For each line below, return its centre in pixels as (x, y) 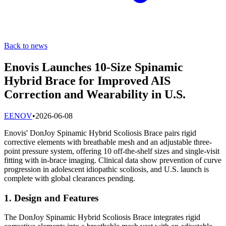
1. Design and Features (51, 198)
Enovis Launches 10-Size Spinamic (94, 67)
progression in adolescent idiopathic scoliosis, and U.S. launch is (106, 169)
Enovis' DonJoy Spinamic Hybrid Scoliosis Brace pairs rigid (100, 133)
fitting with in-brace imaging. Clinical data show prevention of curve (113, 160)
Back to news (26, 46)
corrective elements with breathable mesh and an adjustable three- (108, 142)
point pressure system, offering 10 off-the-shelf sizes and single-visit (112, 151)
